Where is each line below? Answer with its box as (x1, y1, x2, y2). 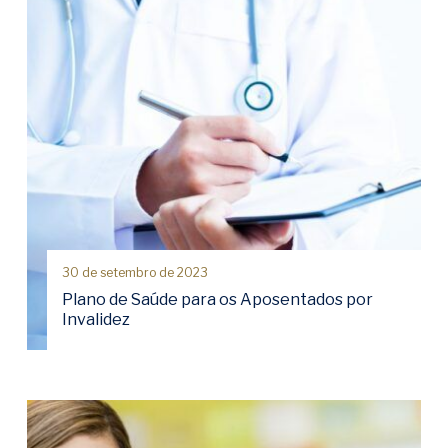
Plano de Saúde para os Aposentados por (62, 290, 373, 309)
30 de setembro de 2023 (62, 265, 208, 280)
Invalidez (62, 310, 130, 329)
